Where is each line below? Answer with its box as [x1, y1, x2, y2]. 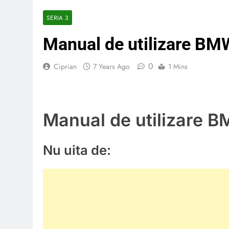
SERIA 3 [47, 13, 68, 22]
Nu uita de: [43, 142, 111, 158]
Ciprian [54, 61, 77, 72]
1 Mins [168, 61, 188, 72]
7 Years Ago [93, 61, 130, 72]
